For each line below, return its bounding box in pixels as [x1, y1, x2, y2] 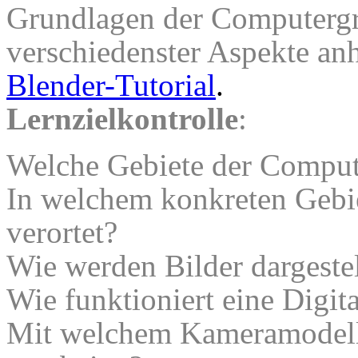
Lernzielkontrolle [6, 101, 238, 137]
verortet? [6, 215, 117, 250]
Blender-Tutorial [6, 68, 216, 103]
